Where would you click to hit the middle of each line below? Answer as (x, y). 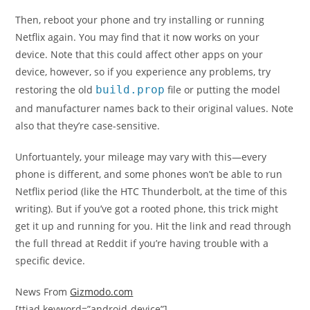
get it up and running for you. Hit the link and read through (154, 226)
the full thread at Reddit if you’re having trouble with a (142, 243)
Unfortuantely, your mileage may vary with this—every (141, 156)
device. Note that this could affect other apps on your (139, 54)
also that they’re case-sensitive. (88, 125)
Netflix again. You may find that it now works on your (138, 37)
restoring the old (56, 89)
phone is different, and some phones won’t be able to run (149, 174)
